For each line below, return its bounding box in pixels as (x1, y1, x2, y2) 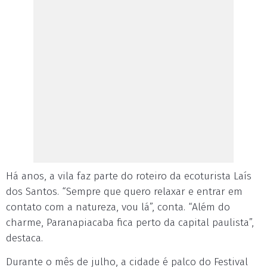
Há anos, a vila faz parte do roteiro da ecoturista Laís (6, 170, 252, 182)
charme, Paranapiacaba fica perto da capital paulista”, (6, 216, 254, 229)
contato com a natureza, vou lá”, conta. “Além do (6, 201, 230, 213)
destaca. (6, 232, 43, 244)
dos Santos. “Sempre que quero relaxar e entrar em (6, 185, 243, 198)
